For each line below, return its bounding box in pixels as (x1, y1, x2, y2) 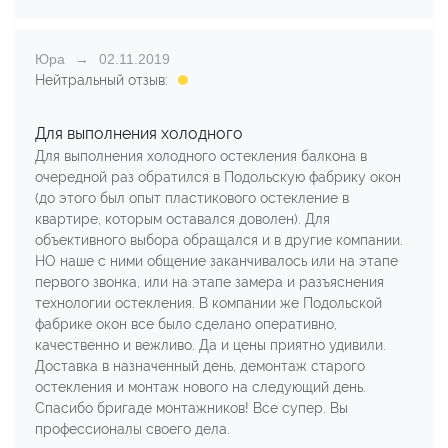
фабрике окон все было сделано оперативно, (35, 315, 337, 332)
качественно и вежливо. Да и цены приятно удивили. (35, 336, 386, 353)
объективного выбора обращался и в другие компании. (35, 231, 403, 248)
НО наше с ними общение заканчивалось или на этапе (35, 252, 398, 269)
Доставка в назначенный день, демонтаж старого (35, 357, 365, 374)
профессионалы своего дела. (35, 420, 230, 437)
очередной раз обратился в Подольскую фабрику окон (35, 168, 401, 185)
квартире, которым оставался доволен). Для (35, 210, 330, 227)
